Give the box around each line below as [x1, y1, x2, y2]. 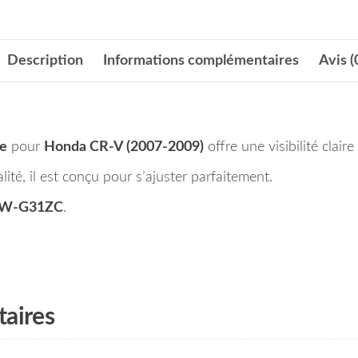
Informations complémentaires [102, 53, 299, 68]
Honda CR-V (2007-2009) [44, 139, 204, 154]
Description [6, 53, 83, 68]
